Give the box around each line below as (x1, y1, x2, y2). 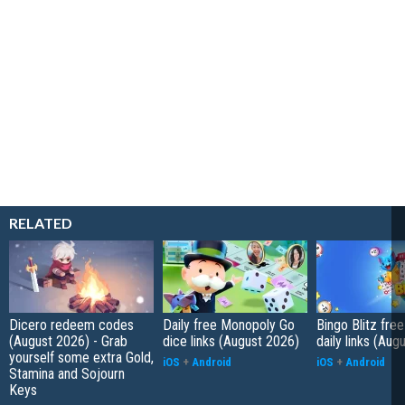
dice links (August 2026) (163, 333, 299, 350)
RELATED (9, 214, 72, 231)
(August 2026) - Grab (9, 333, 127, 350)
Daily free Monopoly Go (163, 316, 295, 334)
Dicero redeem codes (9, 316, 134, 334)
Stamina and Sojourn (9, 365, 125, 382)
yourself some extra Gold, (9, 349, 154, 366)
